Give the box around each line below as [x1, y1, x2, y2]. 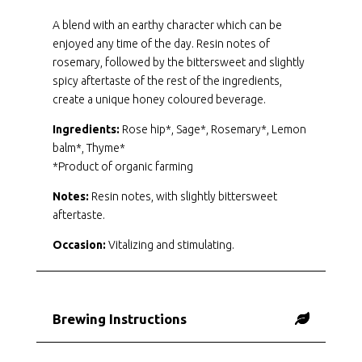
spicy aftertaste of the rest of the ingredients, [52, 74, 282, 87]
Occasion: [52, 238, 106, 251]
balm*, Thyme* [52, 141, 125, 154]
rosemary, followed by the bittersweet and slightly [52, 55, 305, 69]
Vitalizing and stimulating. [105, 238, 234, 251]
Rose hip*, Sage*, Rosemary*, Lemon [119, 122, 306, 136]
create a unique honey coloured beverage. [52, 92, 266, 106]
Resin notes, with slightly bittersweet [88, 189, 277, 203]
